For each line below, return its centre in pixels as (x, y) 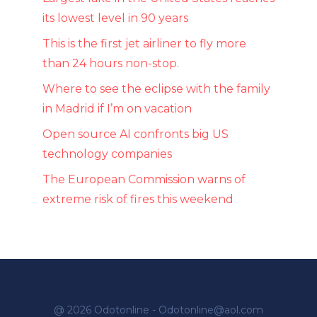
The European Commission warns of (144, 179)
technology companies (107, 154)
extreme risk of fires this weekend (138, 199)
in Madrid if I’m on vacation (117, 108)
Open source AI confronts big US (136, 134)
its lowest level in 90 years (115, 18)
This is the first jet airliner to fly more (144, 43)
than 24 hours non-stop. (111, 63)
